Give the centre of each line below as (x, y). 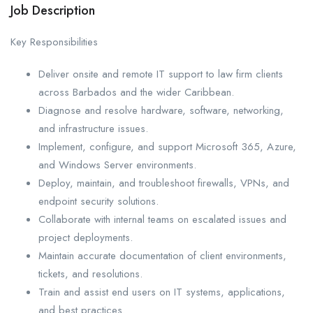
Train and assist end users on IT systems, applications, (162, 292)
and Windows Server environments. (117, 165)
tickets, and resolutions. (90, 274)
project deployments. (86, 237)
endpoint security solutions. (99, 201)
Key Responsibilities (54, 42)
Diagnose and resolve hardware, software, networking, (161, 110)
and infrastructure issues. (93, 128)
